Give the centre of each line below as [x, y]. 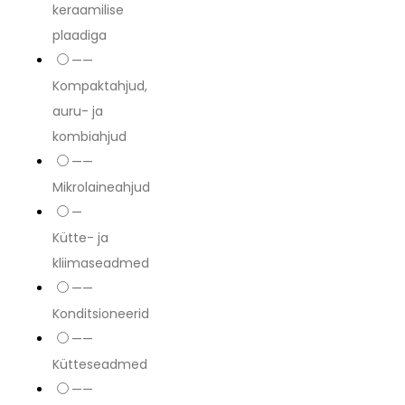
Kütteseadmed [100, 364]
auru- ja [78, 111]
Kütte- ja [80, 237]
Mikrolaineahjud [101, 187]
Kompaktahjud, [100, 85]
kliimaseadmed [101, 263]
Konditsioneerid [101, 313]
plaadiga [80, 35]
